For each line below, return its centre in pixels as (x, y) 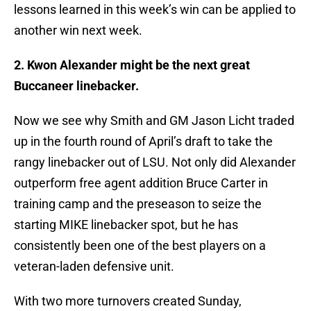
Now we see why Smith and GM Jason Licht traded (154, 121)
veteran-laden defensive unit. (94, 267)
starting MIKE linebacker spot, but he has (126, 225)
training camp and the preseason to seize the (138, 204)
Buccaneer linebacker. (76, 86)
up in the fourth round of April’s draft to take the (143, 142)
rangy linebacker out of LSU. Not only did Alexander (155, 162)
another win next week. (78, 31)
